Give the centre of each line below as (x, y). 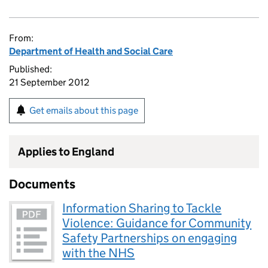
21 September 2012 (49, 82)
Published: (31, 69)
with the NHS (99, 253)
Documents (42, 184)
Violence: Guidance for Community (157, 223)
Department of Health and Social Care (91, 51)
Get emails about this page (84, 110)
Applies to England (66, 152)
